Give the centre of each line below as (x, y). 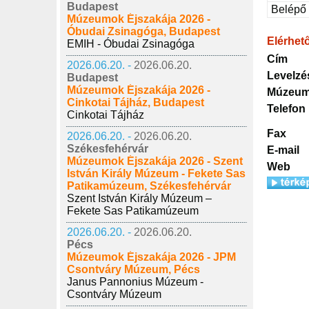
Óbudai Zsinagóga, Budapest (143, 31)
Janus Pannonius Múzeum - (135, 282)
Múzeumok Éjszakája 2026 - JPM (151, 257)
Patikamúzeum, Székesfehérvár (149, 186)
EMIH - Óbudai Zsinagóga (131, 44)
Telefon (286, 109)
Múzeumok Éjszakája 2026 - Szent (155, 161)
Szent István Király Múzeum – (139, 198)
